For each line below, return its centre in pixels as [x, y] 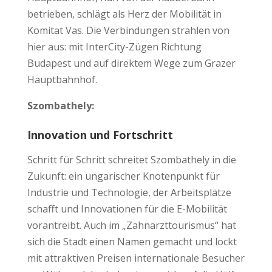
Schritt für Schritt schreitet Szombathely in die [131, 159]
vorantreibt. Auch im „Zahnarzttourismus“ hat [131, 225]
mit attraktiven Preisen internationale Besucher [136, 258]
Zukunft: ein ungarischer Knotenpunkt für [123, 176]
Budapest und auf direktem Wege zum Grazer [131, 63]
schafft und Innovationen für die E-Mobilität [127, 209]
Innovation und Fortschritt [100, 134]
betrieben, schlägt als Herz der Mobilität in [124, 14]
